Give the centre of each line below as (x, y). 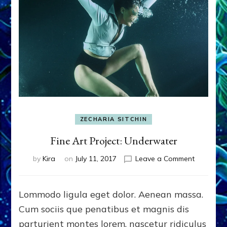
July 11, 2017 (96, 159)
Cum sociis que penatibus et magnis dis (104, 209)
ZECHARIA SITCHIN (113, 119)
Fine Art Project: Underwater (113, 141)
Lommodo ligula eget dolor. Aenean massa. (111, 195)
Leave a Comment (165, 159)
